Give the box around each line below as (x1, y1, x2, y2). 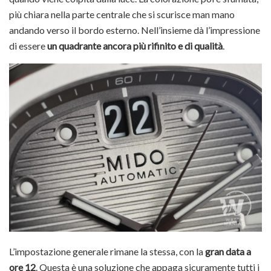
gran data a (205, 246, 251, 258)
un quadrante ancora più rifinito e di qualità (47, 39, 223, 51)
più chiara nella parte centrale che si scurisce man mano (9, 8, 235, 20)
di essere (9, 39, 47, 51)
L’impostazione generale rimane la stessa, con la (9, 246, 205, 258)
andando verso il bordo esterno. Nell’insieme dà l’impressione (9, 24, 260, 36)
